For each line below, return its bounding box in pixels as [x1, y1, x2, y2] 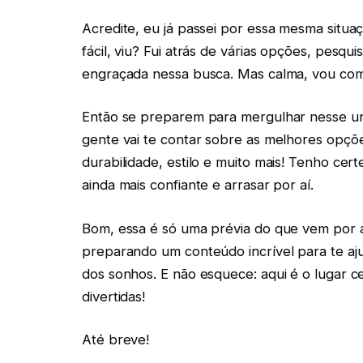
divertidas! [82, 288, 146, 305]
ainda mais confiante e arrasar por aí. [82, 177, 314, 194]
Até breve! [82, 331, 150, 348]
